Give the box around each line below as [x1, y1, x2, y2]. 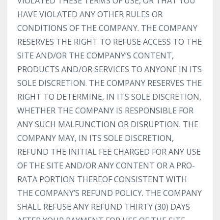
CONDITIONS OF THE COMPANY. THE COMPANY [17, 23, 197, 33]
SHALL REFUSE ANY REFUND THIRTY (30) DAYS [17, 201, 190, 212]
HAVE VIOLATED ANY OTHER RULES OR [17, 9, 163, 20]
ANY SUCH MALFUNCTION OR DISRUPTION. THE [17, 119, 198, 130]
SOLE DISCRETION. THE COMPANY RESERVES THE [17, 78, 202, 88]
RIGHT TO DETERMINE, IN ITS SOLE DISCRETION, [17, 91, 201, 102]
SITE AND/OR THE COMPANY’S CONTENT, [17, 50, 174, 61]
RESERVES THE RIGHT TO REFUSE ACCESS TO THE [17, 36, 202, 47]
